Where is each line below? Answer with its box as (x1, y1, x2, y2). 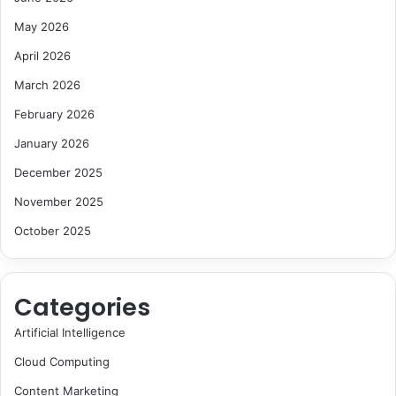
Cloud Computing (14, 354, 110, 369)
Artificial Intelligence (14, 325, 126, 340)
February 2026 (14, 107, 95, 122)
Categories (14, 291, 150, 324)
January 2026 (14, 136, 89, 151)
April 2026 (14, 49, 71, 64)
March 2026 (14, 78, 80, 93)
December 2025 (14, 165, 103, 180)
